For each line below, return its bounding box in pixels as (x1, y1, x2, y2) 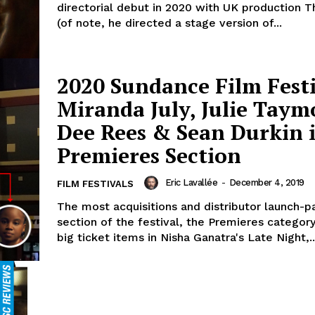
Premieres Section (57, 141, 241, 169)
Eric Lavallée (165, 176, 217, 188)
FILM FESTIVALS (57, 178, 134, 189)
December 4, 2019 (229, 176, 304, 188)
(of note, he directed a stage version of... (57, 16, 282, 30)
